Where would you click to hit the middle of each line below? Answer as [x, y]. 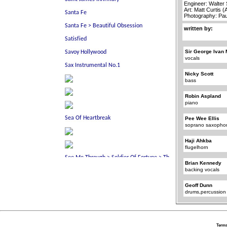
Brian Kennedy [203, 163]
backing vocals [202, 169]
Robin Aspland [203, 96]
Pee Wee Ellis [202, 118]
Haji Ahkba [199, 140]
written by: [199, 28]
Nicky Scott [199, 73]
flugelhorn [197, 147]
